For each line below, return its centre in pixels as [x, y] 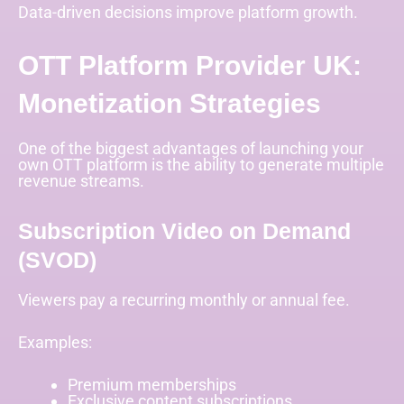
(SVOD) [57, 259]
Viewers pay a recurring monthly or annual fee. [184, 299]
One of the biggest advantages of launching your [191, 149]
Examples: [55, 342]
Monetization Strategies [170, 104]
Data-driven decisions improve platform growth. [188, 13]
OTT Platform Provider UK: [190, 66]
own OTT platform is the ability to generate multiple [201, 165]
